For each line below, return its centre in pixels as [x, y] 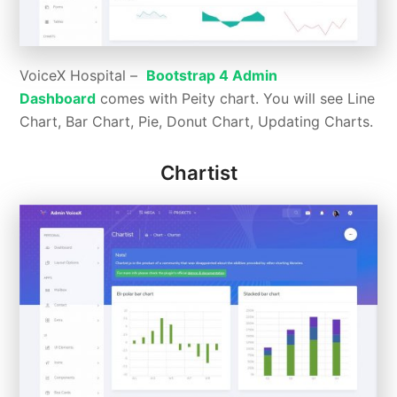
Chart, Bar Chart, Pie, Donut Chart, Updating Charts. [197, 122]
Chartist [198, 173]
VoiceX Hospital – [83, 76]
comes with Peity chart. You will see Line [236, 99]
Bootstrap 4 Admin [212, 76]
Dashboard [58, 99]
